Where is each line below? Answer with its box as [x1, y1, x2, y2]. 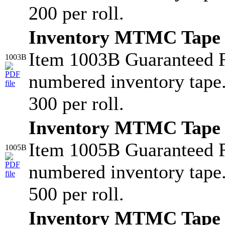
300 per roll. [29, 92, 124, 114]
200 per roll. [29, 2, 124, 24]
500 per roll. [29, 183, 124, 204]
